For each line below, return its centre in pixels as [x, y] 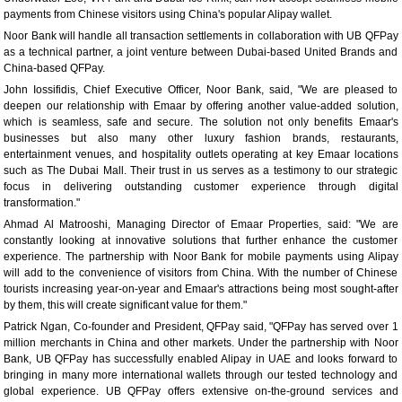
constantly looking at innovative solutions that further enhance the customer [201, 240]
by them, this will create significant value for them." [126, 305]
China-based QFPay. [55, 68]
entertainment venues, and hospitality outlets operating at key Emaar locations [201, 154]
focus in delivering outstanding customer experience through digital [201, 186]
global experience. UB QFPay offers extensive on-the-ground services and [201, 391]
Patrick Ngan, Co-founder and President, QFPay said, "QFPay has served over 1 [201, 326]
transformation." [42, 202]
